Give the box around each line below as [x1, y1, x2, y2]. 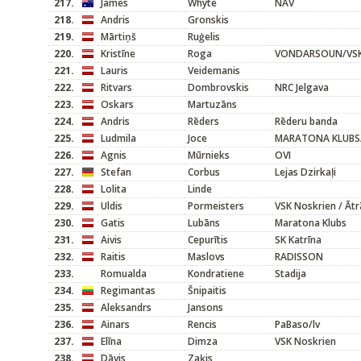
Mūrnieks [188, 148, 230, 162]
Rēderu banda [275, 114, 338, 128]
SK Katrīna [275, 233, 322, 247]
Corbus [188, 165, 220, 179]
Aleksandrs [101, 301, 151, 314]
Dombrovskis [188, 81, 249, 94]
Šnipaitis [188, 284, 226, 297]
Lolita [101, 182, 127, 196]
